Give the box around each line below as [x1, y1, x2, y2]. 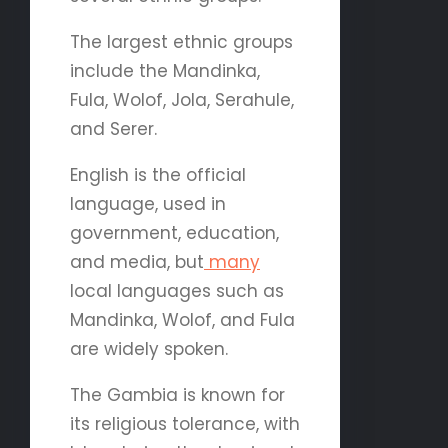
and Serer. [70, 116, 157, 141]
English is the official [70, 162, 246, 187]
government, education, [70, 220, 279, 245]
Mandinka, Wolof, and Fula [70, 307, 295, 332]
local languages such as [70, 278, 284, 303]
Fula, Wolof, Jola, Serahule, [70, 87, 294, 112]
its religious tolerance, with [70, 411, 300, 436]
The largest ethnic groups [70, 29, 293, 54]
